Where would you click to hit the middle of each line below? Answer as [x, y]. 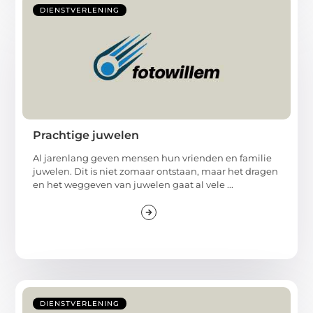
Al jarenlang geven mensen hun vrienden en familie [153, 158]
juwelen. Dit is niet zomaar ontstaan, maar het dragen [156, 171]
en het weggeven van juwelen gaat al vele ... [133, 184]
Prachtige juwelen [86, 135]
